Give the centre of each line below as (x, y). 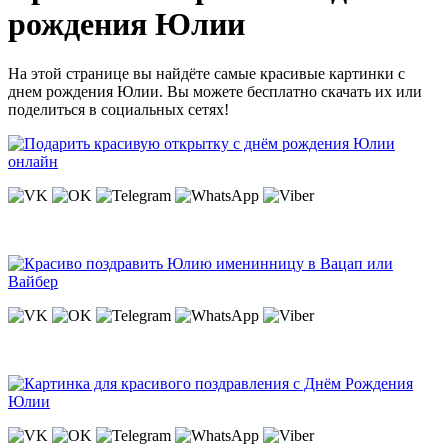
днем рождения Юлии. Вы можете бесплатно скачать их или (215, 91)
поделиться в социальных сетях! (118, 109)
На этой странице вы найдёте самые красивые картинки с (206, 73)
